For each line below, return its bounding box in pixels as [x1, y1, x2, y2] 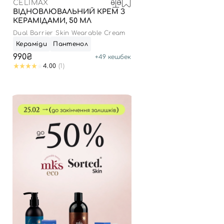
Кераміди [16, 40, 47, 47]
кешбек [105, 53, 131, 60]
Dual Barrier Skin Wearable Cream [13, 29, 125, 36]
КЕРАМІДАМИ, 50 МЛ [13, 17, 91, 24]
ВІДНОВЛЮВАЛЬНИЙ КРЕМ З [13, 8, 125, 15]
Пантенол [53, 40, 88, 47]
